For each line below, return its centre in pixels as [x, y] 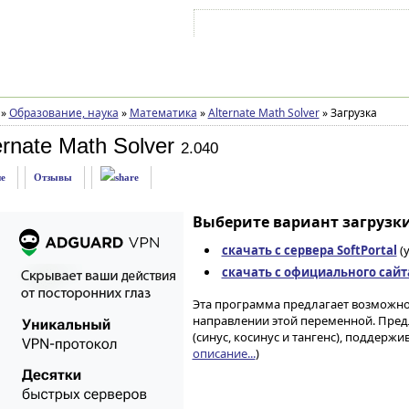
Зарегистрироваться [356, 26]
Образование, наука [63, 113]
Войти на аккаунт [253, 26]
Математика [163, 113]
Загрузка [352, 113]
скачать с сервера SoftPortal [309, 250]
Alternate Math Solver [263, 113]
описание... [224, 353]
